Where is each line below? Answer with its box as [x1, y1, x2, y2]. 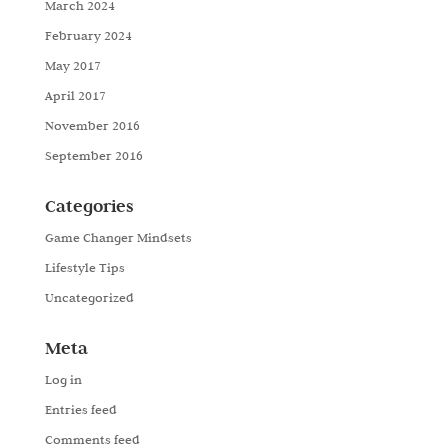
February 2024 [44, 27, 132, 43]
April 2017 [44, 87, 106, 103]
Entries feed [44, 401, 117, 417]
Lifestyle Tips [44, 259, 125, 275]
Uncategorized [44, 289, 134, 305]
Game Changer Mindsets [44, 229, 192, 245]
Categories [44, 195, 134, 217]
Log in [44, 371, 82, 387]
